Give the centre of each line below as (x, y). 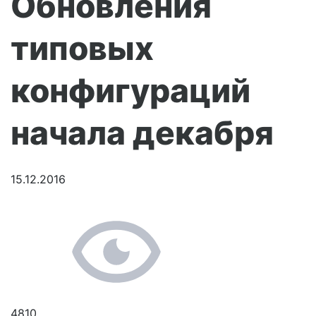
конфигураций (130, 90)
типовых (82, 48)
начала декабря (142, 133)
